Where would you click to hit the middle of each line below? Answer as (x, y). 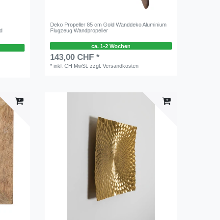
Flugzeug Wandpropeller (79, 30)
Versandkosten (121, 66)
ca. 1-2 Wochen (111, 46)
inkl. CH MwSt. (71, 66)
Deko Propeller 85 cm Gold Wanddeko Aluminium (109, 24)
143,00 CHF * (75, 57)
